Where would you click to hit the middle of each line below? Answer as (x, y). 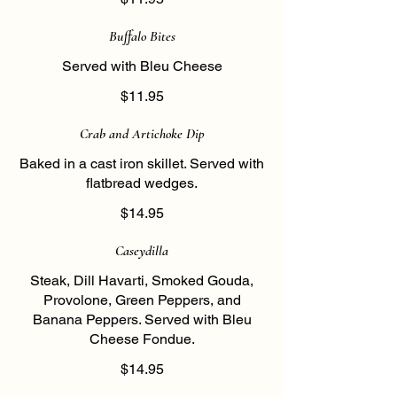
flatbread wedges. (142, 183)
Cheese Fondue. (142, 339)
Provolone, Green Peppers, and (142, 300)
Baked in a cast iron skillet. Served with (142, 163)
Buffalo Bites (142, 36)
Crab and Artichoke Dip (142, 134)
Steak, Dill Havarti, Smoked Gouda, (142, 280)
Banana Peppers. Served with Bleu (142, 319)
